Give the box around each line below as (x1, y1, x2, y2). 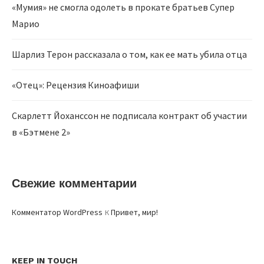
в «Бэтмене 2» (12, 126, 70, 138)
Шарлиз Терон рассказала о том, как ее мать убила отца (12, 48, 247, 61)
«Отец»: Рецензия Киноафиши (12, 79, 139, 91)
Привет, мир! (111, 207, 158, 218)
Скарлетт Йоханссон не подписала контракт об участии (12, 110, 247, 122)
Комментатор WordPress (12, 207, 103, 218)
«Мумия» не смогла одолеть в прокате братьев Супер (12, 1, 235, 14)
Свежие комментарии (12, 176, 137, 191)
